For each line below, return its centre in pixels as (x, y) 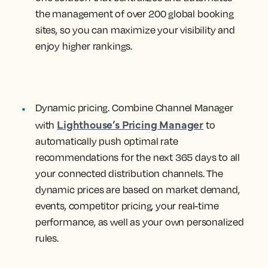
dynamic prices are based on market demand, (138, 190)
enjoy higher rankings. (85, 46)
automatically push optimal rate (107, 141)
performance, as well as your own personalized (140, 222)
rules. (47, 238)
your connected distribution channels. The (129, 173)
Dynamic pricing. (73, 108)
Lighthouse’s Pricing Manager (130, 124)
